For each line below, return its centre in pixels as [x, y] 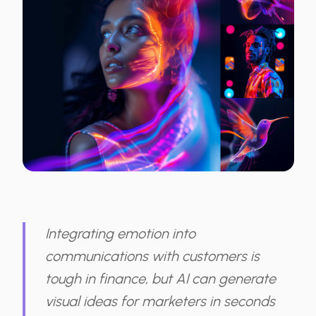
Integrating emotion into [120, 233]
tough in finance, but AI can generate [160, 278]
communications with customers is [152, 256]
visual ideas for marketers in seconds [160, 301]
